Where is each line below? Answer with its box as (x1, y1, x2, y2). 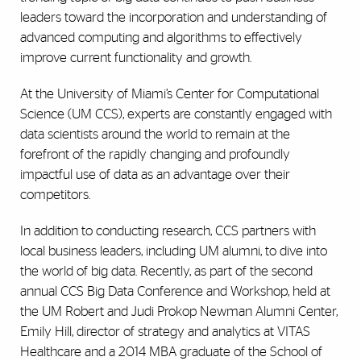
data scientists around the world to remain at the (20, 127, 290, 142)
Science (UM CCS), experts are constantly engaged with (20, 107, 332, 122)
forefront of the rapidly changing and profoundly (20, 147, 290, 162)
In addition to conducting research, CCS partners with (20, 224, 316, 239)
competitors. (20, 188, 90, 202)
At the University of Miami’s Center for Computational (20, 87, 319, 102)
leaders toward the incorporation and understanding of (20, 10, 327, 25)
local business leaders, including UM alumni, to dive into (20, 244, 327, 259)
